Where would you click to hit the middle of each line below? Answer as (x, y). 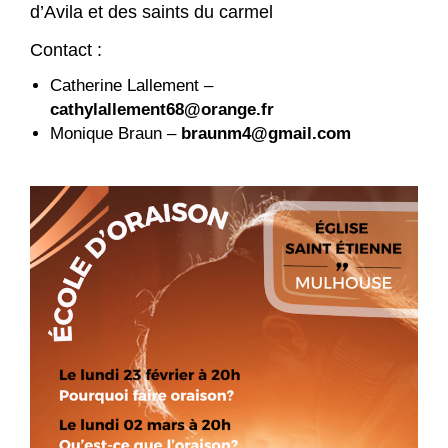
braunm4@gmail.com (266, 134)
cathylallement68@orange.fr (162, 110)
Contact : (66, 50)
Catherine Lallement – (131, 86)
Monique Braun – (115, 134)
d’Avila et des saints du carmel (151, 12)
